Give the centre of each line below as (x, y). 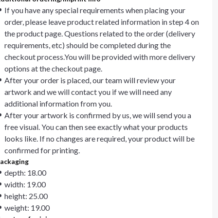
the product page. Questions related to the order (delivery (100, 33)
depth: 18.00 (25, 173)
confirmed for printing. (42, 150)
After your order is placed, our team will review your (90, 80)
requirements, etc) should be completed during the (88, 45)
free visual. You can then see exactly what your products (96, 127)
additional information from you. (58, 103)
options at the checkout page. (53, 68)
